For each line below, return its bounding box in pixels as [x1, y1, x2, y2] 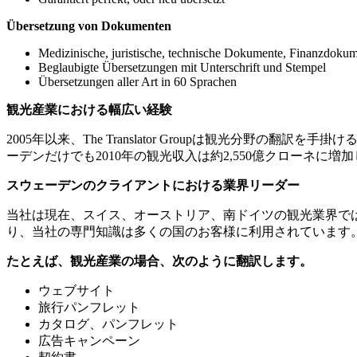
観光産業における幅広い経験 [6, 102, 172, 116]
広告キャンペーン [38, 333, 140, 347]
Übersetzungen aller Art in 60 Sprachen [38, 74, 237, 88]
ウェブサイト [38, 283, 115, 297]
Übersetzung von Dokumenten [6, 18, 171, 33]
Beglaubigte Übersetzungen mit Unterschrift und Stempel [38, 60, 326, 74]
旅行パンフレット [38, 300, 140, 314]
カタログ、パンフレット [38, 316, 178, 331]
